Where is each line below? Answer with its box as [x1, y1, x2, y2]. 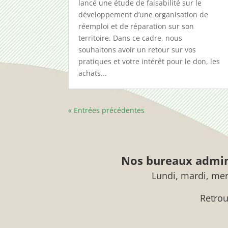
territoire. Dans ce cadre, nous [78, 33, 183, 43]
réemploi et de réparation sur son [78, 21, 194, 32]
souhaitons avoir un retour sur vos [78, 45, 196, 55]
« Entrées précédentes [68, 105, 145, 116]
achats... [78, 68, 107, 78]
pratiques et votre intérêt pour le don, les [78, 56, 220, 67]
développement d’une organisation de [78, 10, 209, 20]
